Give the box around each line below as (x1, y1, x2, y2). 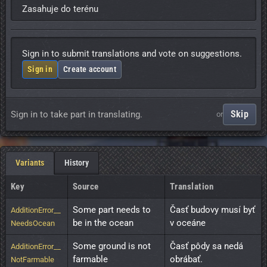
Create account (63, 64, 116, 74)
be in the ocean (73, 218, 133, 229)
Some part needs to (73, 204, 151, 216)
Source (73, 181, 99, 193)
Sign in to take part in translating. (11, 108, 142, 120)
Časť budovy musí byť (170, 204, 255, 216)
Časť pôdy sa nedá (170, 241, 243, 252)
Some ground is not (73, 241, 151, 252)
